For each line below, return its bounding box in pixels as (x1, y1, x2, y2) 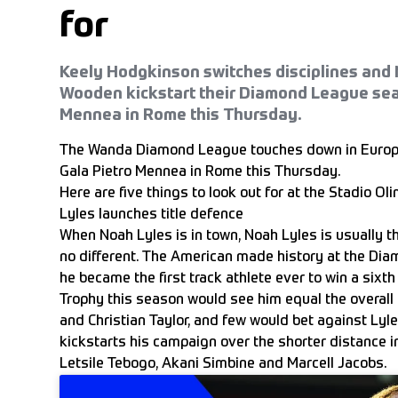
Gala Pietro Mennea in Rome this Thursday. (60, 164, 340, 179)
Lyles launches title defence (60, 207, 243, 222)
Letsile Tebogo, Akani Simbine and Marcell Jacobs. (60, 356, 386, 371)
